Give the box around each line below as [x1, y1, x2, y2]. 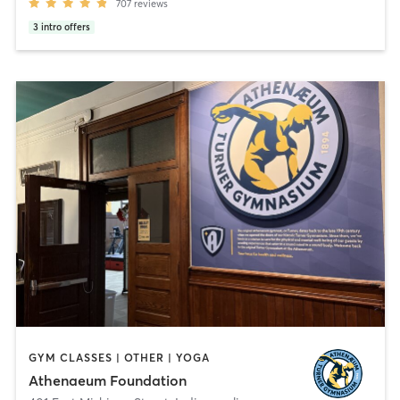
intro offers [40, 21, 90, 33]
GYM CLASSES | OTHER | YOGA [28, 350, 210, 364]
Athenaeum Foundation [28, 371, 187, 390]
